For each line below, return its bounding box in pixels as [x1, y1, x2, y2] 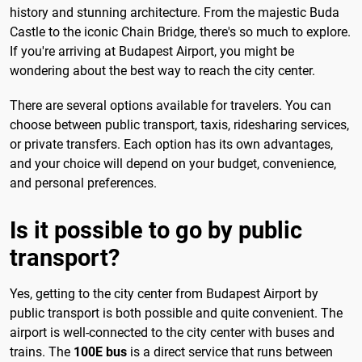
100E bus [74, 344, 127, 360]
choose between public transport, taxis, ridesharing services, [10, 117, 349, 133]
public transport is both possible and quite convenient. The [10, 305, 343, 322]
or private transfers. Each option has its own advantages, [10, 137, 333, 153]
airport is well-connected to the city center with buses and [10, 325, 335, 341]
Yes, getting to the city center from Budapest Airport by [10, 286, 318, 302]
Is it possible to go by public [10, 217, 302, 245]
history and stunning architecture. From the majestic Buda [10, 5, 339, 21]
